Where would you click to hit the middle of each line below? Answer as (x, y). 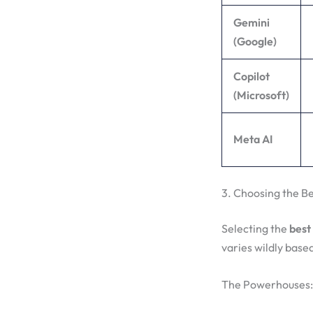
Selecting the (255, 228)
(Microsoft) (261, 95)
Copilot (252, 76)
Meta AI (253, 139)
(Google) (255, 41)
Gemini (252, 22)
